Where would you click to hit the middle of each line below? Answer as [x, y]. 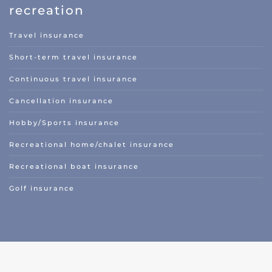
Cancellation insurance [61, 101]
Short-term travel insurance [73, 57]
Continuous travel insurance [73, 79]
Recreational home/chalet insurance [92, 145]
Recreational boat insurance [74, 167]
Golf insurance [42, 189]
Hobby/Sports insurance [64, 123]
